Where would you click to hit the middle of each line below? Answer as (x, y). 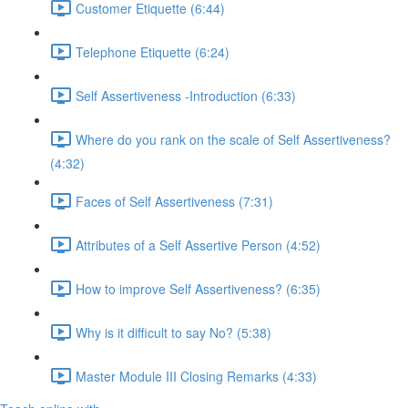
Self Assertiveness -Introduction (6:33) (186, 95)
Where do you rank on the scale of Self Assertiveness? (233, 139)
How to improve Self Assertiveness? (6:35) (198, 288)
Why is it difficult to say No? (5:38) (173, 332)
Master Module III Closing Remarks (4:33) (196, 376)
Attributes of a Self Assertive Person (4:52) (198, 245)
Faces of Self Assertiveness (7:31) (174, 201)
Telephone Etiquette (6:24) (153, 51)
